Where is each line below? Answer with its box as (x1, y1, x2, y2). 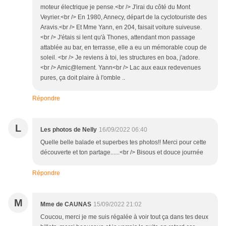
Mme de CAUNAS (40, 201, 91, 208)
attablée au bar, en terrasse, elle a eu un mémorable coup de (40, 44, 207, 51)
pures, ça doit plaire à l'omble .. (40, 74, 125, 82)
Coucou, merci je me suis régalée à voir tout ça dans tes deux (40, 213, 208, 221)
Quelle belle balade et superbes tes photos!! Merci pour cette (40, 139, 206, 146)
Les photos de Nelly (40, 126, 97, 134)
